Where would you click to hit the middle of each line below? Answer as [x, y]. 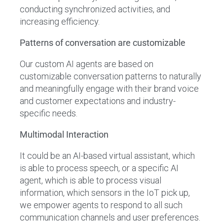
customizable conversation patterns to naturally [110, 76]
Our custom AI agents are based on [87, 64]
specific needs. [49, 113]
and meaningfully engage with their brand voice [109, 89]
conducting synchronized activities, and [95, 9]
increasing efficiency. [60, 21]
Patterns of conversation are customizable [103, 43]
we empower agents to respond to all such [101, 205]
